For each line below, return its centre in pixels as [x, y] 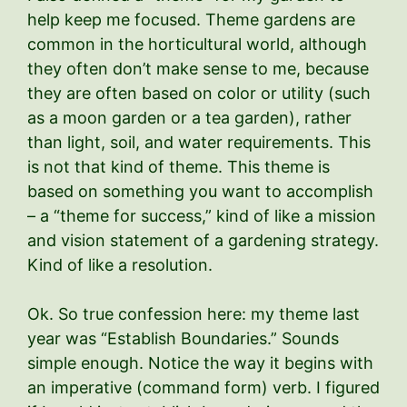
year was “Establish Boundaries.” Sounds [183, 338]
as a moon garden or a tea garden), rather [189, 117]
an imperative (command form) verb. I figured [203, 387]
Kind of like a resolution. [120, 264]
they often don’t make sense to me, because [198, 68]
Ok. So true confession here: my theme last [194, 313]
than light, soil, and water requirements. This [199, 142]
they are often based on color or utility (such [199, 93]
